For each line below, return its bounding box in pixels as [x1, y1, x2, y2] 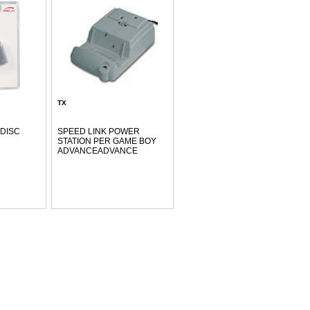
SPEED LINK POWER [57, 127, 140, 136]
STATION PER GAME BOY [57, 136, 156, 146]
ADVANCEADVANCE [57, 146, 138, 156]
